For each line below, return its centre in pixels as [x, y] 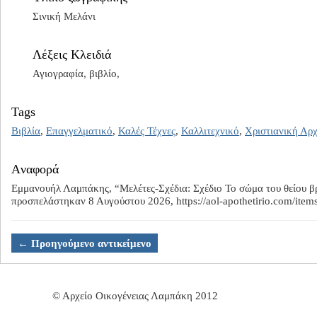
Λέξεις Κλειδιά [72, 55]
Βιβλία [26, 131]
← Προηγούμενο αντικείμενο [85, 243]
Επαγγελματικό [79, 131]
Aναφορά [35, 169]
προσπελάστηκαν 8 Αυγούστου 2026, [94, 201]
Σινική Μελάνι [64, 17]
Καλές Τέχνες [147, 131]
